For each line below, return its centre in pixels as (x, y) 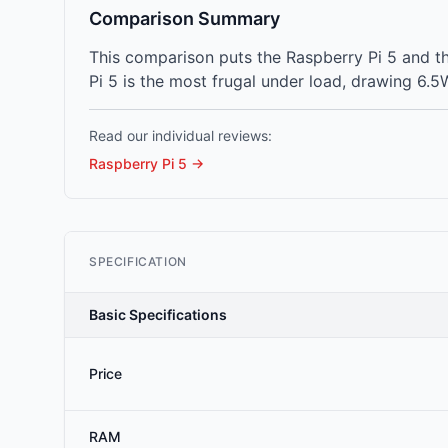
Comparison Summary (184, 18)
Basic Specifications (158, 314)
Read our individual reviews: (180, 135)
